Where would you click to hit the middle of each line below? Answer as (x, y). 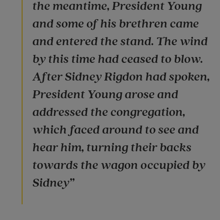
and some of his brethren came (116, 24)
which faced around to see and (116, 130)
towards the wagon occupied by (119, 165)
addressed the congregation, (109, 112)
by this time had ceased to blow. (118, 59)
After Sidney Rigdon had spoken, (121, 77)
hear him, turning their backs (112, 147)
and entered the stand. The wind (120, 41)
